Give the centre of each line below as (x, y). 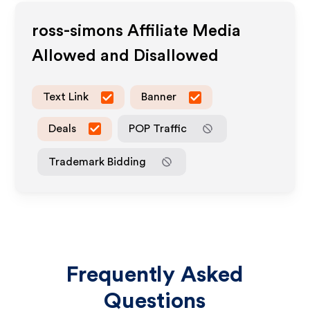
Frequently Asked (155, 275)
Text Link (66, 97)
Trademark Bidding (98, 162)
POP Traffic (158, 128)
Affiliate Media (182, 31)
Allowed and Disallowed (126, 56)
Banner (159, 97)
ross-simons (78, 31)
